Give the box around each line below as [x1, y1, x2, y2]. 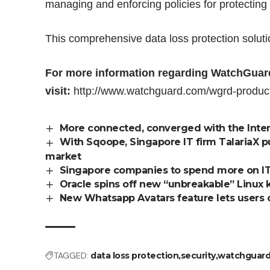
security [180, 250, 216, 262]
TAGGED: [54, 250, 89, 262]
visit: [45, 85, 71, 98]
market [45, 150, 81, 162]
